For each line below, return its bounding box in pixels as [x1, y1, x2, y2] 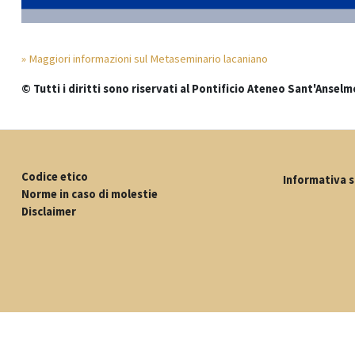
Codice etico [21, 170, 88, 185]
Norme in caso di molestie [21, 187, 158, 202]
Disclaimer [21, 204, 76, 219]
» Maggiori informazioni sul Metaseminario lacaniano [21, 52, 268, 67]
